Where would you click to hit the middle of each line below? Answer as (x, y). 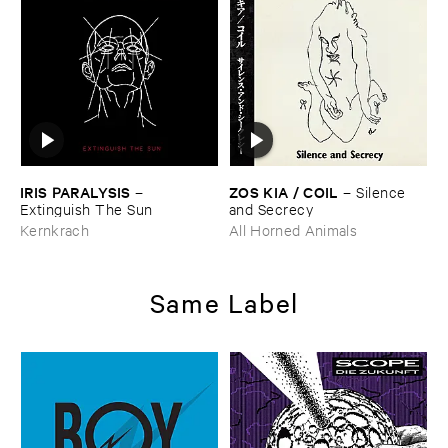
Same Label (224, 302)
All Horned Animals (293, 229)
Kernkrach (55, 229)
